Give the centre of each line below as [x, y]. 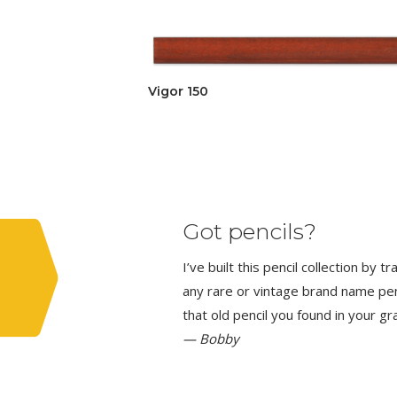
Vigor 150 [178, 91]
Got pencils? [249, 231]
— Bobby [211, 338]
